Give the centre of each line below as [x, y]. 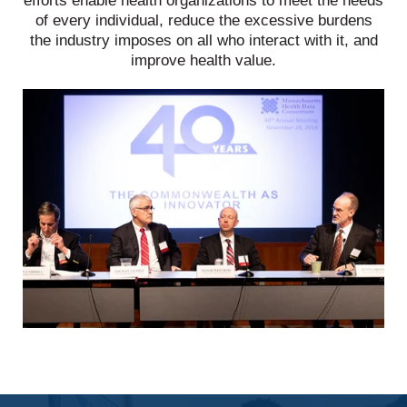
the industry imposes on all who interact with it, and [203, 41]
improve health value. [203, 61]
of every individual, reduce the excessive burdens [203, 21]
